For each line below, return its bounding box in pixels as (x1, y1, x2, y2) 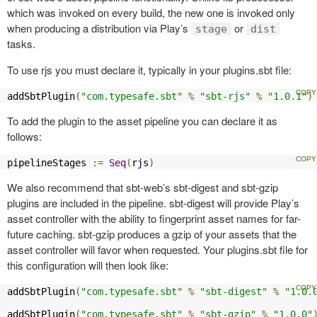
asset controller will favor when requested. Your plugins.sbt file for (7, 241, 308, 257)
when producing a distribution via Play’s (7, 20, 191, 35)
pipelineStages (7, 156, 92, 168)
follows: (7, 128, 42, 144)
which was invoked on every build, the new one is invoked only (7, 4, 295, 20)
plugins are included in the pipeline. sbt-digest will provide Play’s (7, 195, 299, 210)
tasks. (7, 35, 35, 51)
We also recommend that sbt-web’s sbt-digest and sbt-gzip (7, 179, 278, 195)
